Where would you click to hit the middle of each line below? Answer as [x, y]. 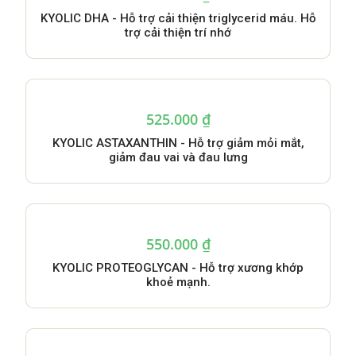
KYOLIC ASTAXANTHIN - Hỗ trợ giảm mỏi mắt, [178, 143]
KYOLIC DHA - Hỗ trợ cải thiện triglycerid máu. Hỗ [178, 18]
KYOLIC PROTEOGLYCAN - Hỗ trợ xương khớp [178, 268]
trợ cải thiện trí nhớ [178, 33]
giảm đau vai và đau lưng [178, 157]
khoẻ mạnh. [178, 282]
